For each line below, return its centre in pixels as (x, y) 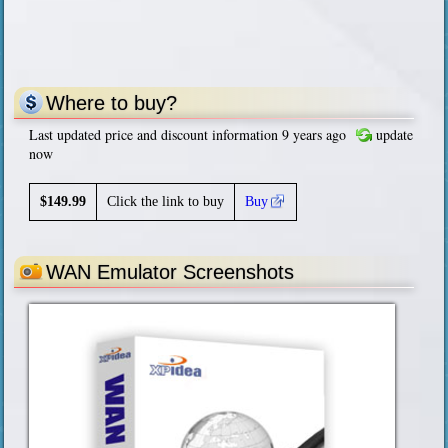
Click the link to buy (166, 202)
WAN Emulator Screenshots (170, 272)
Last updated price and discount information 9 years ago (188, 135)
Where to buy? (112, 103)
